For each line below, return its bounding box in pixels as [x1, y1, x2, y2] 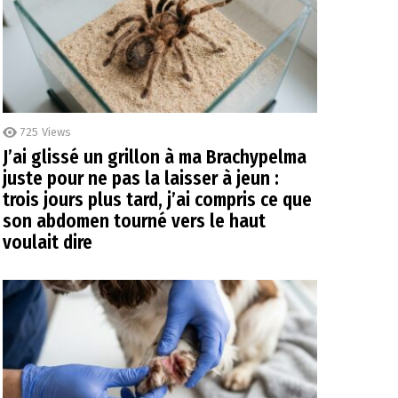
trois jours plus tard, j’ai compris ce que [3, 187, 312, 211]
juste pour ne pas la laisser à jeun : [3, 166, 279, 190]
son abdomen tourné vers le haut [3, 209, 266, 233]
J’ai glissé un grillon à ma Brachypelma [3, 145, 306, 169]
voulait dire [3, 230, 92, 254]
